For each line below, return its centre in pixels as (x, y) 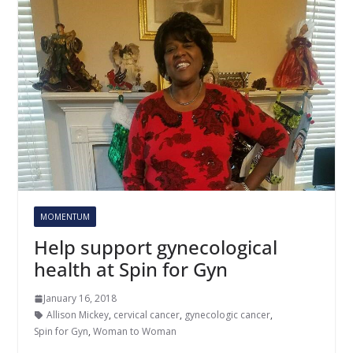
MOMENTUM (65, 217)
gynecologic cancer (227, 315)
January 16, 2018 (80, 299)
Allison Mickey (77, 315)
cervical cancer (146, 315)
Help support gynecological (155, 247)
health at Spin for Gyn (130, 269)
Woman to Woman (134, 332)
